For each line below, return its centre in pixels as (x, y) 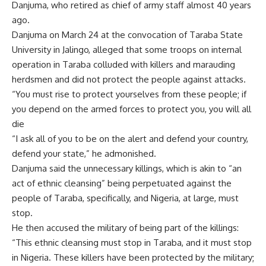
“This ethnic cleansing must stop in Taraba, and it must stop (132, 243)
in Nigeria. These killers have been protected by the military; (133, 257)
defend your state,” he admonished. (84, 153)
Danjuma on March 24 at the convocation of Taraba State (127, 35)
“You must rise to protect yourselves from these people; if (129, 94)
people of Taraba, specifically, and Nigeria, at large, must (125, 198)
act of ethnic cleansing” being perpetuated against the (122, 183)
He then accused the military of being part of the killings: (125, 228)
